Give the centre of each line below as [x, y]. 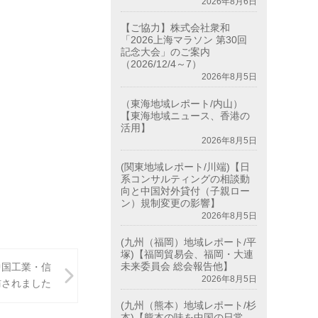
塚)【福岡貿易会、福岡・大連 [187, 254]
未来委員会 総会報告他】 [177, 266]
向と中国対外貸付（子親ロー [186, 191]
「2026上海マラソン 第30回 [184, 40]
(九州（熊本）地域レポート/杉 [189, 305]
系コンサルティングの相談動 [186, 179]
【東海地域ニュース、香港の [186, 115]
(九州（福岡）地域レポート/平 [189, 242]
